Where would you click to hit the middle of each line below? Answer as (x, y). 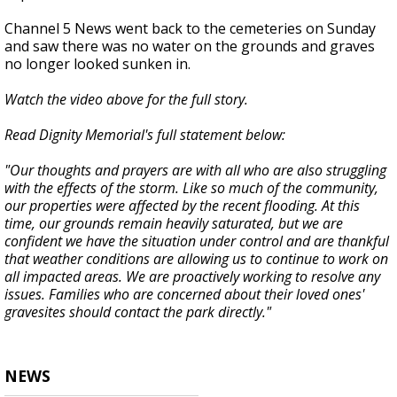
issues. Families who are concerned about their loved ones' (184, 295)
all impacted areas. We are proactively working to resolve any (192, 277)
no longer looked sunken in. (99, 64)
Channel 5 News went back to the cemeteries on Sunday (190, 29)
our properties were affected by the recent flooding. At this (182, 206)
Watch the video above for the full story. (126, 100)
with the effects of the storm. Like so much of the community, (191, 188)
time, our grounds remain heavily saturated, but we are (174, 224)
